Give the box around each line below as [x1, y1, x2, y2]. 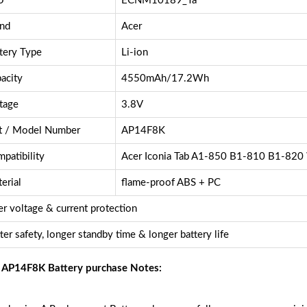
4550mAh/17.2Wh [121, 73, 209, 84]
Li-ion [121, 47, 148, 58]
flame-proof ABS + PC [121, 177, 221, 188]
